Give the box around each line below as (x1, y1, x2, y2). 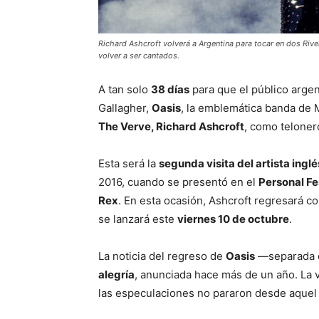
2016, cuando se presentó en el (98, 175, 258, 189)
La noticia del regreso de (98, 249, 226, 263)
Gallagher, (98, 101, 152, 115)
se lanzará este (98, 212, 177, 226)
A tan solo (98, 83, 151, 96)
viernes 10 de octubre (177, 212, 289, 226)
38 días (151, 83, 189, 96)
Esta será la (98, 157, 159, 170)
